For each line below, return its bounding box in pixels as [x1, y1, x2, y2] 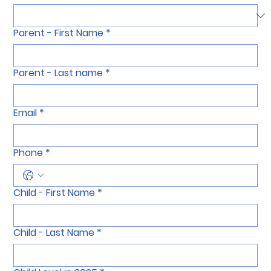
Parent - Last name [13, 77, 103, 92]
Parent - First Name [13, 38, 104, 52]
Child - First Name [13, 197, 96, 212]
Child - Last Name [13, 237, 95, 252]
